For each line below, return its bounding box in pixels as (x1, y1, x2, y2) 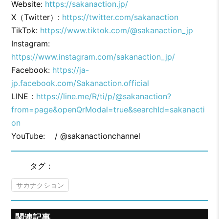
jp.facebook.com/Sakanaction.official (11, 78, 149, 88)
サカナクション (16, 181, 64, 189)
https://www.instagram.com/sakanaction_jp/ (11, 52, 175, 62)
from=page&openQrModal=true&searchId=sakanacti (11, 105, 205, 115)
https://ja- (52, 65, 89, 75)
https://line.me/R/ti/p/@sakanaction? (36, 91, 171, 102)
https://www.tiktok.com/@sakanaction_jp (40, 25, 193, 36)
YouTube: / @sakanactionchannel (11, 131, 140, 141)
